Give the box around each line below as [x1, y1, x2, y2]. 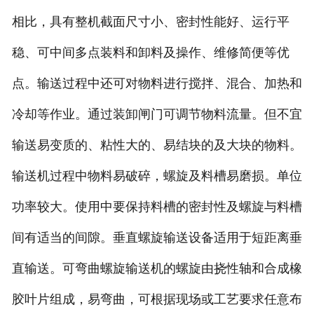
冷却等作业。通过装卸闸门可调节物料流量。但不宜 [11, 107, 302, 122]
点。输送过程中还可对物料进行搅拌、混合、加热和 [11, 76, 302, 91]
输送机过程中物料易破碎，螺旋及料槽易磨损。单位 [11, 169, 302, 184]
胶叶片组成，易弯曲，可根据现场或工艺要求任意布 [11, 292, 302, 307]
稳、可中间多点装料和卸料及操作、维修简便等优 [11, 46, 289, 60]
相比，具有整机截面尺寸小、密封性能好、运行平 [11, 15, 289, 29]
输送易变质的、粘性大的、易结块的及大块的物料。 [11, 138, 302, 153]
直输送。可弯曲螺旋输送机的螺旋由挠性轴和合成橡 [11, 261, 302, 276]
